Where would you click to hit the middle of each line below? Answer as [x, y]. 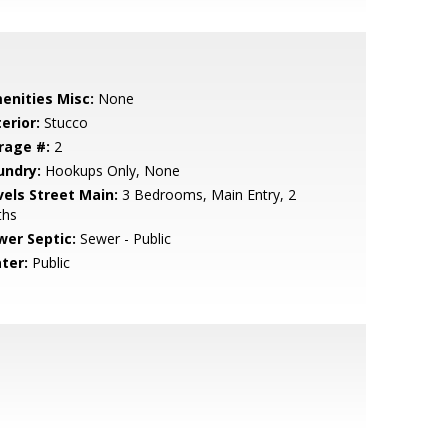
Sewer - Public [123, 238]
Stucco [63, 122]
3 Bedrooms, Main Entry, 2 [206, 194]
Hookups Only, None [110, 170]
